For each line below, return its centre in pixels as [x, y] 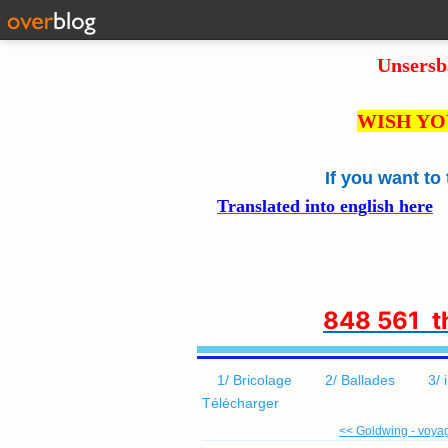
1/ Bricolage [254, 380]
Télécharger [240, 403]
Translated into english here [325, 206]
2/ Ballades [360, 380]
